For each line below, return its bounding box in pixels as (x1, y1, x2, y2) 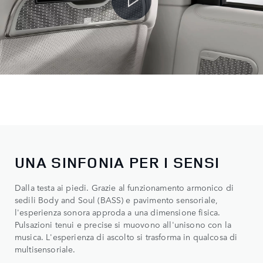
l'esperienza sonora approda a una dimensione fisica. (15, 205, 221, 218)
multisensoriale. (15, 242, 76, 255)
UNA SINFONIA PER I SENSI (15, 152, 220, 173)
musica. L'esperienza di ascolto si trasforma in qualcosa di (15, 230, 238, 242)
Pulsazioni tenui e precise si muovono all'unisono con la (15, 218, 231, 230)
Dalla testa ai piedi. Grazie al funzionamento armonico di (15, 181, 234, 193)
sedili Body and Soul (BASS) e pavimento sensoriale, (15, 193, 218, 205)
